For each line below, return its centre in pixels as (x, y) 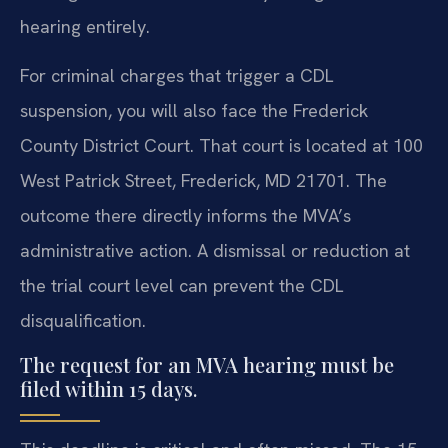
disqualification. (83, 321)
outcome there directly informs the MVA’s (185, 216)
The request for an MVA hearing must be (207, 364)
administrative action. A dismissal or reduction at (215, 251)
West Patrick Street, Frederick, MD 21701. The (203, 181)
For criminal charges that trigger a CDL (176, 76)
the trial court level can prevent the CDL (181, 286)
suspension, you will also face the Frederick (194, 111)
